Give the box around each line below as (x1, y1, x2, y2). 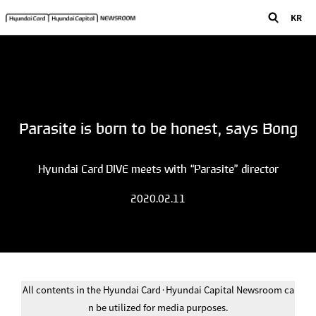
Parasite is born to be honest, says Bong (18, 121, 298, 136)
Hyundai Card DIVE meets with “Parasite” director (37, 164, 279, 174)
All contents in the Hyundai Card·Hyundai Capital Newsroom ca (22, 283, 294, 296)
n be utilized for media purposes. (87, 300, 229, 314)
